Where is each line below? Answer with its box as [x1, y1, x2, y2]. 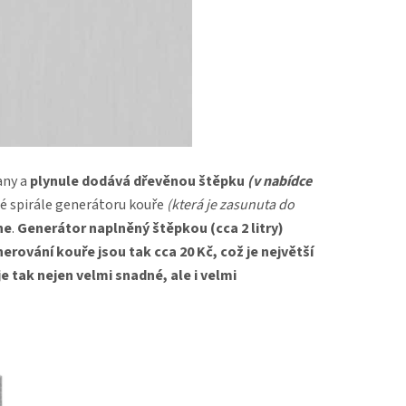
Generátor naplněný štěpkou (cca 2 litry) [17, 217, 284, 238]
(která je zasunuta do [167, 194, 295, 215]
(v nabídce [247, 170, 312, 191]
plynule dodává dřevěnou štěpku [27, 170, 247, 191]
